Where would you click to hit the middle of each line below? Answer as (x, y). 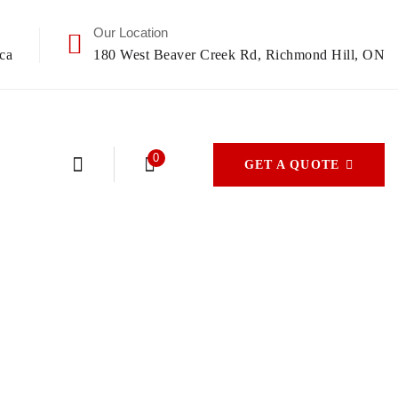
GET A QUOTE (291, 164)
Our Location (131, 32)
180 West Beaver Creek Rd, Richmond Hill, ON (239, 55)
